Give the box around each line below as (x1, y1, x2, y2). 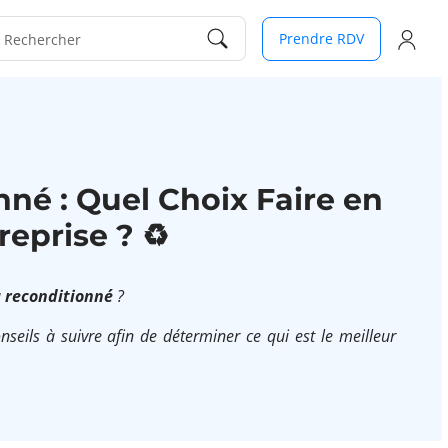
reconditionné (5, 285, 113, 308)
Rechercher (3, 30, 81, 49)
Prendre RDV (279, 28, 364, 48)
